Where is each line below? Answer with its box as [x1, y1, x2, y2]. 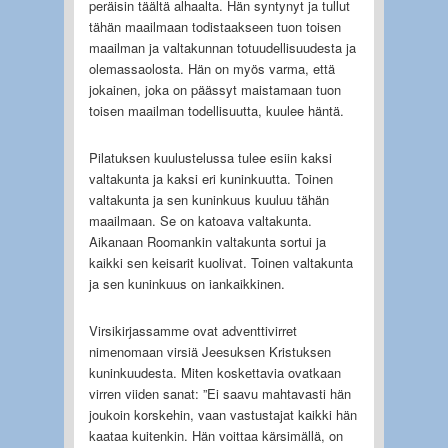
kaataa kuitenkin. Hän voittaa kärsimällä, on [88, 425, 343, 445]
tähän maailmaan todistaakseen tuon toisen [88, 16, 341, 36]
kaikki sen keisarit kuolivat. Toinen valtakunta [88, 252, 353, 272]
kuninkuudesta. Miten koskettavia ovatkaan [88, 362, 341, 382]
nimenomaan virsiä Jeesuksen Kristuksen [88, 341, 331, 361]
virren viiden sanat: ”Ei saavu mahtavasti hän [88, 383, 351, 403]
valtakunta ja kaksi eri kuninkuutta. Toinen [88, 168, 333, 188]
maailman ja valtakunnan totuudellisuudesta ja [88, 37, 356, 57]
